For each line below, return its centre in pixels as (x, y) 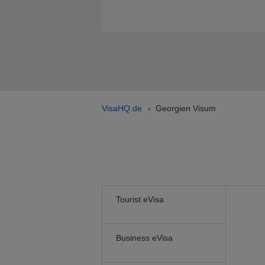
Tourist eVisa (140, 199)
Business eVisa (144, 238)
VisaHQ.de (122, 108)
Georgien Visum (186, 108)
